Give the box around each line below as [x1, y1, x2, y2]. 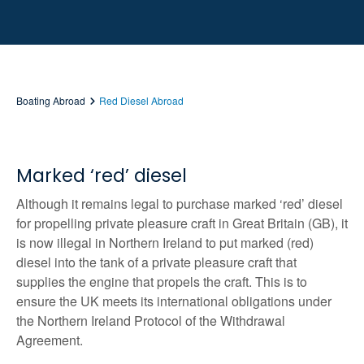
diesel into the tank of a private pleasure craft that [16, 252, 297, 271]
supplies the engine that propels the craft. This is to [16, 271, 307, 291]
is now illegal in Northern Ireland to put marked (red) [16, 232, 314, 252]
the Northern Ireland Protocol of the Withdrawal [16, 310, 285, 330]
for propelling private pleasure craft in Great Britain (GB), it [16, 213, 348, 232]
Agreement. [16, 330, 83, 349]
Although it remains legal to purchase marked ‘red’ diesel [16, 193, 343, 213]
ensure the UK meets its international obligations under [16, 291, 331, 310]
